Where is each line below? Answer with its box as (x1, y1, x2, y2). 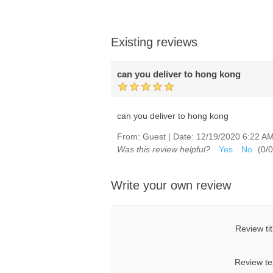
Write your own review (111, 179, 231, 193)
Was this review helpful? (117, 144, 210, 155)
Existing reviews (111, 35, 197, 49)
